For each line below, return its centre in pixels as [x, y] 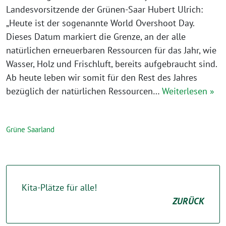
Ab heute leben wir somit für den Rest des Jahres [102, 77]
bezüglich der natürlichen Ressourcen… [84, 91]
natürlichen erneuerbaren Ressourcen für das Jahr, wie [111, 50]
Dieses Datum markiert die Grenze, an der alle [96, 37]
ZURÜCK [188, 201]
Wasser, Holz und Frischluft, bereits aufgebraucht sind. [111, 64]
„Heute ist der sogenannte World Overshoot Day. [100, 23]
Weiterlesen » [188, 91]
